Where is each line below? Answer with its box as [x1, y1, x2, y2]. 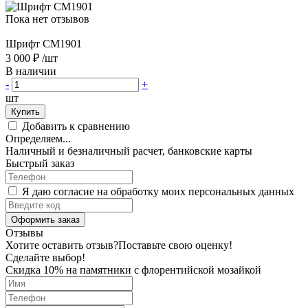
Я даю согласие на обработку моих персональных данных [22, 185, 294, 197]
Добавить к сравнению [22, 120, 130, 132]
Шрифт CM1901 [5, 37, 82, 49]
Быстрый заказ [5, 157, 74, 169]
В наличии [5, 65, 59, 77]
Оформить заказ [11, 214, 80, 225]
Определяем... [5, 132, 71, 144]
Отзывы [5, 226, 43, 239]
